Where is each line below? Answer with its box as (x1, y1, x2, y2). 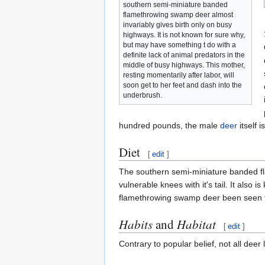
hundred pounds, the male (119, 120, 220, 130)
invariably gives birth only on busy (123, 20, 232, 29)
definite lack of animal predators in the (123, 50, 245, 59)
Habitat (177, 215, 216, 232)
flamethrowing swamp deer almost (123, 10, 233, 19)
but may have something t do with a (123, 40, 236, 49)
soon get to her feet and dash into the (123, 80, 242, 89)
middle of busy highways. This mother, (123, 60, 245, 69)
